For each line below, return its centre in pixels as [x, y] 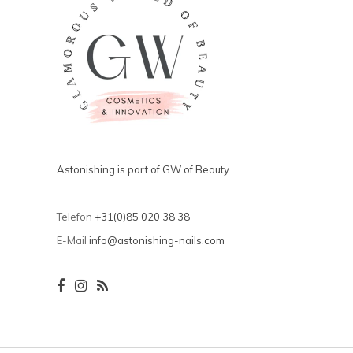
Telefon [74, 217]
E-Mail [72, 241]
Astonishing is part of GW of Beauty [143, 170]
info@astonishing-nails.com [157, 241]
